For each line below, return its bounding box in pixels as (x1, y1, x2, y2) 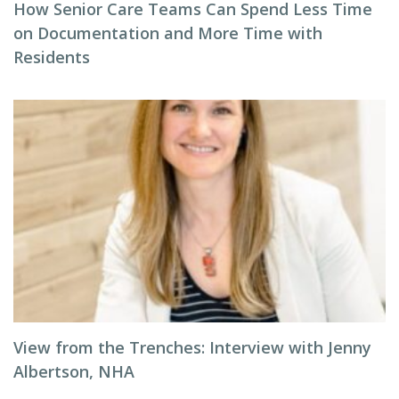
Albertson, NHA (13, 361, 134, 382)
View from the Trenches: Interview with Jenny (13, 337, 371, 358)
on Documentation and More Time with (13, 22, 322, 44)
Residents (13, 46, 90, 68)
